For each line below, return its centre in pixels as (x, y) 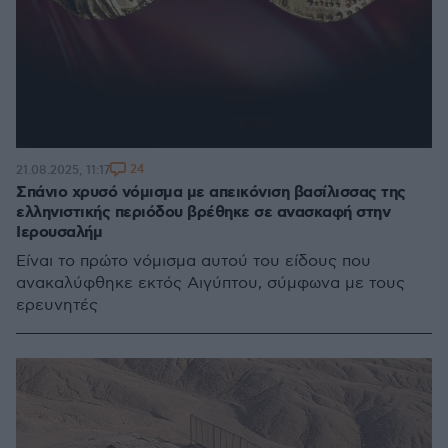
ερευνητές (57, 305)
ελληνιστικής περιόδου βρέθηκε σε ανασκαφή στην (203, 212)
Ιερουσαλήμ (59, 232)
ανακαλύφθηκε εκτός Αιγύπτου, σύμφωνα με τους (210, 283)
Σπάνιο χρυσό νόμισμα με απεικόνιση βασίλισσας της (211, 192)
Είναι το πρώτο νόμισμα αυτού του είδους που (193, 261)
